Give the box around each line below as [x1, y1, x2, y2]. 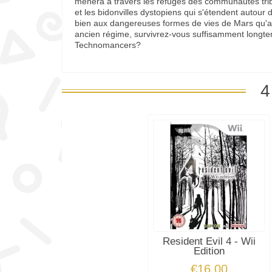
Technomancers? [75, 40, 141, 50]
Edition [193, 245, 225, 257]
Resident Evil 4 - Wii [162, 235, 256, 247]
